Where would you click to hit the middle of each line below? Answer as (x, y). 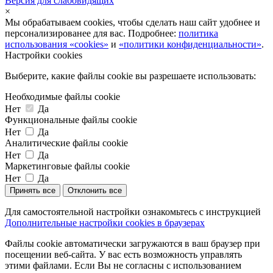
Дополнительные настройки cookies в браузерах (105, 222)
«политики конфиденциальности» (190, 44)
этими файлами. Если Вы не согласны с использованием (123, 265)
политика (198, 33)
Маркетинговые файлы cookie (67, 166)
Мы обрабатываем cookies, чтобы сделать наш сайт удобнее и (133, 22)
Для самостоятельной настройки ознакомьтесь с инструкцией (133, 211)
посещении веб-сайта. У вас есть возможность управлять (123, 254)
